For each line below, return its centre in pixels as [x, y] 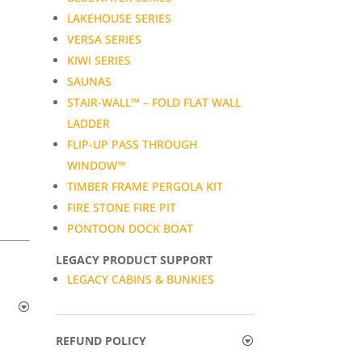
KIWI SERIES [99, 60]
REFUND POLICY [101, 340]
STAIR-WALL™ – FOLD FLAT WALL [154, 102]
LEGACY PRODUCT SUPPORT [134, 259]
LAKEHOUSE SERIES [119, 18]
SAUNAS [89, 81]
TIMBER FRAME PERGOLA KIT [145, 186]
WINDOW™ [96, 165]
